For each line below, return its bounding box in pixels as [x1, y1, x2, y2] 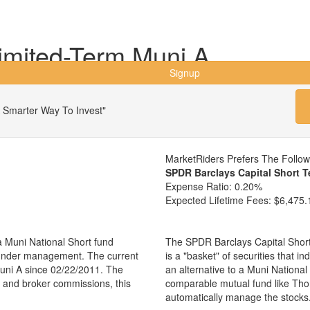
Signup [170, 66, 200, 80]
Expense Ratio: [165, 179, 232, 193]
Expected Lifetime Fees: [165, 193, 274, 207]
